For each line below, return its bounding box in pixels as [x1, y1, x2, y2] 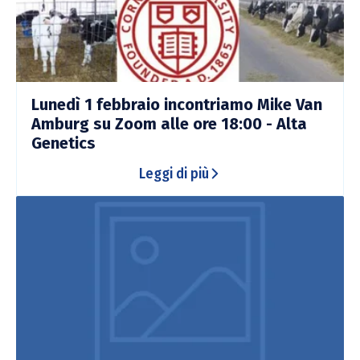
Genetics [31, 133, 96, 153]
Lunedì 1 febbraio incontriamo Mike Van [31, 94, 322, 114]
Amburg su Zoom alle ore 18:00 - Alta [31, 113, 307, 133]
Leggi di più [138, 164, 209, 182]
